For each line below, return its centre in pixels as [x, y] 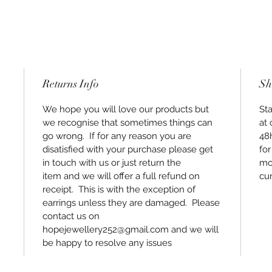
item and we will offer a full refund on [121, 176]
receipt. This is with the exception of [119, 190]
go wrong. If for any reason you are [117, 136]
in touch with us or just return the [112, 163]
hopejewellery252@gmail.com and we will [131, 230]
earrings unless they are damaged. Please [131, 203]
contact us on [71, 216]
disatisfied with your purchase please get [128, 150]
